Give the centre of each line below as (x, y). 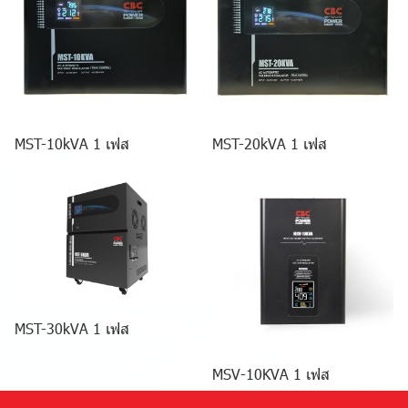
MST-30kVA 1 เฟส (72, 329)
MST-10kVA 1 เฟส (72, 143)
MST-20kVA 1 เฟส (270, 143)
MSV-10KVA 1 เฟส (271, 374)
